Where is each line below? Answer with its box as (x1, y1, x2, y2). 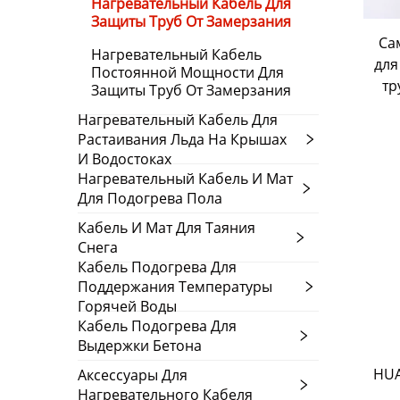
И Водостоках (78, 148, 171, 169)
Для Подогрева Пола (78, 187, 222, 208)
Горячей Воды (78, 296, 177, 316)
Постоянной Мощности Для (91, 62, 284, 82)
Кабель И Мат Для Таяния (78, 217, 255, 237)
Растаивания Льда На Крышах (78, 129, 287, 149)
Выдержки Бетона (78, 335, 202, 355)
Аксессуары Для (78, 364, 187, 385)
